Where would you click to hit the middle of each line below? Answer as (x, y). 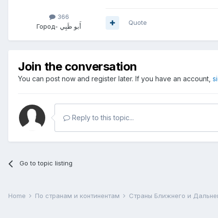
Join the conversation (78, 67)
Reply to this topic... (102, 118)
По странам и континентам (78, 196)
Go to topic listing (46, 163)
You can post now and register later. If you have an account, (115, 79)
